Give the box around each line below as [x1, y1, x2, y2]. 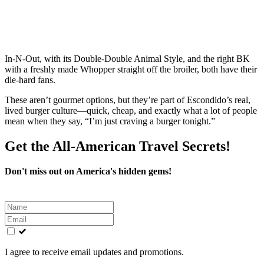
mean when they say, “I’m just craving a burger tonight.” [5, 116, 215, 126]
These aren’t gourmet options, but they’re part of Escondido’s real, [5, 95, 250, 105]
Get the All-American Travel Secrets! [5, 138, 230, 154]
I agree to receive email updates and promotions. [5, 246, 184, 257]
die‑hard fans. [5, 75, 55, 85]
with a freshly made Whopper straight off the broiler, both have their [5, 64, 257, 74]
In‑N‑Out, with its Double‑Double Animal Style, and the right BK [5, 54, 250, 64]
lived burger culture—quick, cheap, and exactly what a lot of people [5, 105, 257, 115]
